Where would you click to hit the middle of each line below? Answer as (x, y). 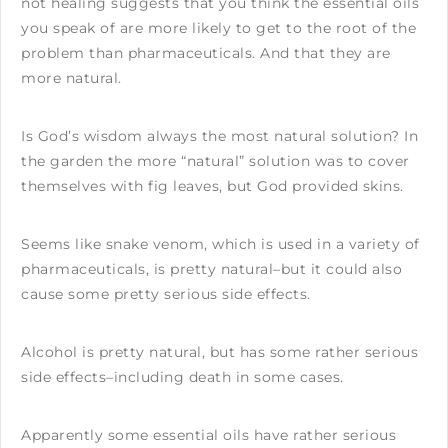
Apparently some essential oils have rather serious (208, 434)
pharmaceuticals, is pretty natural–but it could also (211, 268)
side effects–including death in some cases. (182, 376)
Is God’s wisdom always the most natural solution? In (219, 135)
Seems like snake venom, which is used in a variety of (220, 243)
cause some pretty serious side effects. (166, 293)
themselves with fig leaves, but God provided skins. (212, 185)
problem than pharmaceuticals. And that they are (206, 52)
